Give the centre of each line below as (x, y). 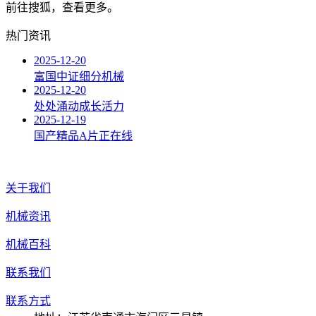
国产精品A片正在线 (83, 135)
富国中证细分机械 (79, 76)
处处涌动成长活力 (79, 106)
